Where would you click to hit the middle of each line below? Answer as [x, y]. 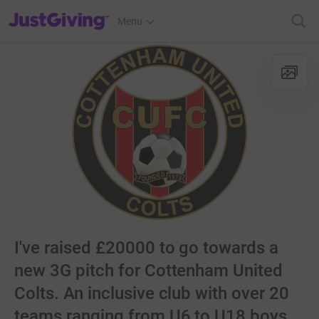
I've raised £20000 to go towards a [147, 248]
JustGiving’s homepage [59, 12]
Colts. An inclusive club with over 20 [152, 293]
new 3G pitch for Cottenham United [149, 271]
